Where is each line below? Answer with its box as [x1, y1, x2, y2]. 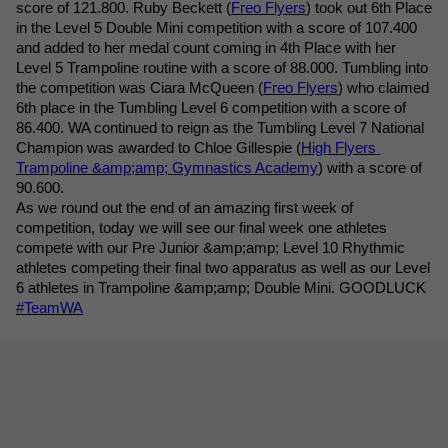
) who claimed [338, 79, 429, 96]
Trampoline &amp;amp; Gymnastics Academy [16, 159, 318, 176]
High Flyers [301, 139, 376, 156]
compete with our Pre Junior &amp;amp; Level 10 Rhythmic [16, 239, 405, 256]
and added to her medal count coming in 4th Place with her [16, 39, 396, 56]
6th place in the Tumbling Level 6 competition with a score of [16, 99, 406, 116]
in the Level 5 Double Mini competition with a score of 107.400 [16, 19, 417, 36]
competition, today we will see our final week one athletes [16, 219, 387, 236]
